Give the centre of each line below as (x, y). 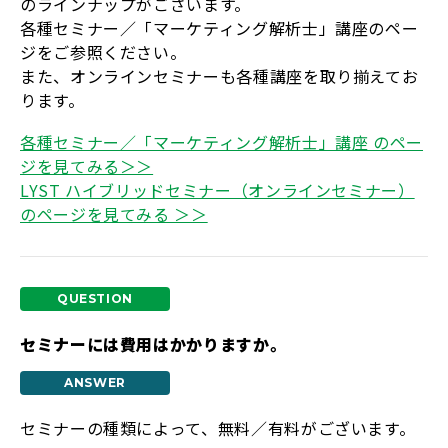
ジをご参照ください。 (103, 52)
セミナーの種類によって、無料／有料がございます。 (218, 428)
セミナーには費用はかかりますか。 (153, 344)
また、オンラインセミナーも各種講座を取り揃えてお (219, 76)
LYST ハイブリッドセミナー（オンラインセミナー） (217, 190)
